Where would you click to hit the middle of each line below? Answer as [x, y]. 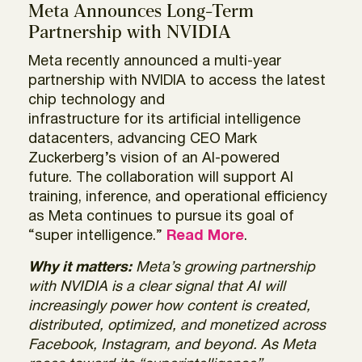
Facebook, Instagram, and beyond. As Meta [172, 345]
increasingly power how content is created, [169, 306]
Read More [205, 236]
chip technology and [97, 100]
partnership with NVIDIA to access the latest [177, 81]
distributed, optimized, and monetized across [177, 326]
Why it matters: [82, 267]
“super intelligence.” [97, 236]
